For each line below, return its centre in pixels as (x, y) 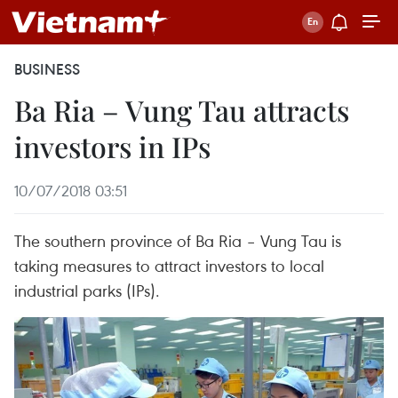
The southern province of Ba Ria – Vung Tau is (178, 240)
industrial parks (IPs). (87, 290)
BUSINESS (47, 69)
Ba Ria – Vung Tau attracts (182, 110)
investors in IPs (112, 146)
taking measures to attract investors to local (169, 265)
